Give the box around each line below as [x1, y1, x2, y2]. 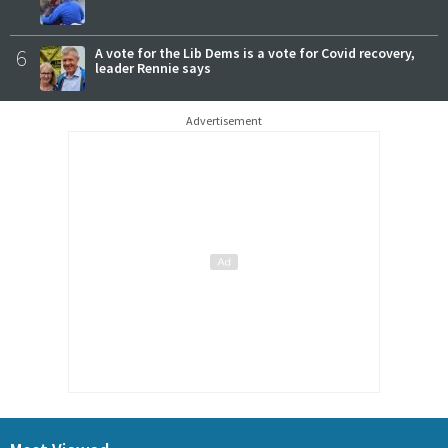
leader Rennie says [95, 59, 211, 78]
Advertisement [186, 113, 262, 129]
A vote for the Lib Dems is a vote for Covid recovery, [95, 44, 415, 63]
